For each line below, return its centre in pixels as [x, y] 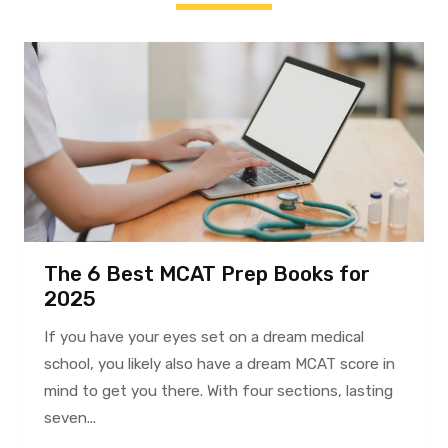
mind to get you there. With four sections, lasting [218, 390]
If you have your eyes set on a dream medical [203, 336]
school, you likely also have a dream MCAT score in [219, 363]
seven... [69, 417]
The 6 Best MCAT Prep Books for [206, 273]
